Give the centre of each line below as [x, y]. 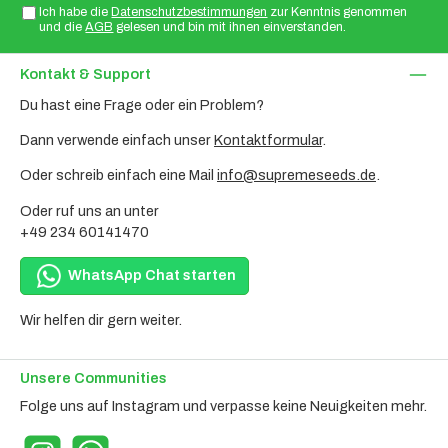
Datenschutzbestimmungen [189, 12]
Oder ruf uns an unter [89, 210]
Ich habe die [75, 12]
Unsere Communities [93, 377]
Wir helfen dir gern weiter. [101, 319]
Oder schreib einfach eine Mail [118, 175]
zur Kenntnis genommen [337, 12]
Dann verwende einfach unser [117, 139]
